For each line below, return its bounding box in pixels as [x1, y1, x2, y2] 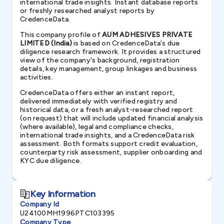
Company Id [20, 200, 59, 208]
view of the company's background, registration [20, 56, 180, 64]
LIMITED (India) [20, 39, 72, 47]
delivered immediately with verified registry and [20, 97, 177, 105]
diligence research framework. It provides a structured [20, 47, 201, 56]
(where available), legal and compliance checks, [20, 122, 173, 131]
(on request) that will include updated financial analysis [20, 114, 203, 122]
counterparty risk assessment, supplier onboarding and [20, 148, 202, 156]
